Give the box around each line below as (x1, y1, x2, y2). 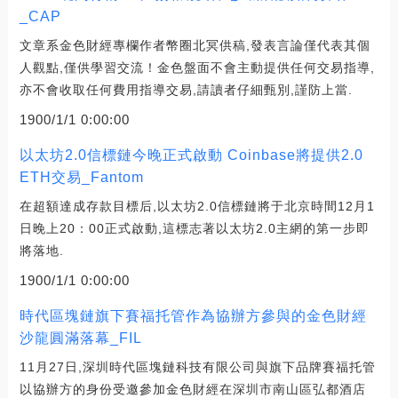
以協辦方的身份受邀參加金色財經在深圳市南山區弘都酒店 (19, 381, 366, 396)
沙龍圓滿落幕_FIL (19, 330, 142, 346)
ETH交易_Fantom (19, 169, 144, 185)
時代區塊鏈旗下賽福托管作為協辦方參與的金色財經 (19, 307, 367, 323)
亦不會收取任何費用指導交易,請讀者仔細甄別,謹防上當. (19, 82, 353, 97)
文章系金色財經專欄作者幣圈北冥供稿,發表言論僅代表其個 (19, 37, 370, 52)
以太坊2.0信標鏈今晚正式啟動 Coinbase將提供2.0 (19, 147, 363, 163)
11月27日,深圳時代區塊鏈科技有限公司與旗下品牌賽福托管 (19, 359, 376, 374)
